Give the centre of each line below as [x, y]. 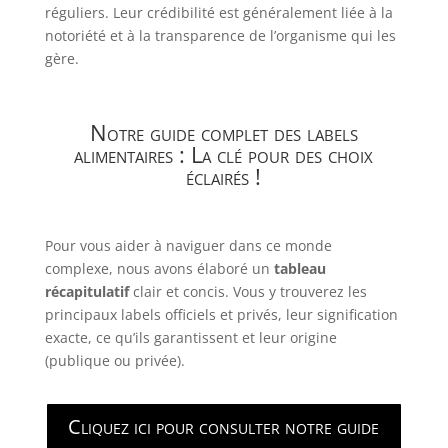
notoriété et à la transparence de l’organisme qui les [220, 35]
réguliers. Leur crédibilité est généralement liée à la [218, 12]
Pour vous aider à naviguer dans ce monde [188, 245]
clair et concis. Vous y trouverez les [247, 291]
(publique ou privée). [114, 360]
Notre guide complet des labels [223, 131]
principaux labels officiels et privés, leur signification [221, 314]
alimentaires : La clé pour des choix [224, 153]
